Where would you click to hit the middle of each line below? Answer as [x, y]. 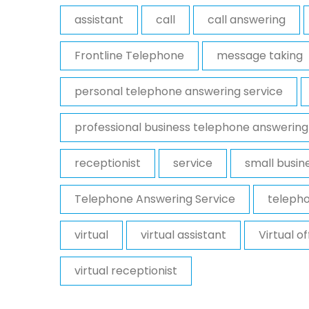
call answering [247, 19]
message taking [260, 55]
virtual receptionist [126, 270]
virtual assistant [183, 235]
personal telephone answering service [179, 91]
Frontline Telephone [129, 55]
